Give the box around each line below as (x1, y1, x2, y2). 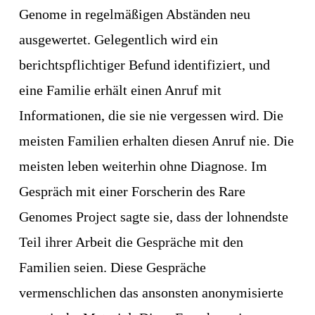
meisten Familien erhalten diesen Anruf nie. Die (18, 133, 294, 149)
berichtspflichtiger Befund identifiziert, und (18, 57, 270, 73)
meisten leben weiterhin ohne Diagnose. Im (18, 158, 267, 174)
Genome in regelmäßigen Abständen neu (18, 6, 250, 22)
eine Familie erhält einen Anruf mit (18, 82, 221, 98)
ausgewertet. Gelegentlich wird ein (18, 32, 218, 48)
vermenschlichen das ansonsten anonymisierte (18, 285, 283, 301)
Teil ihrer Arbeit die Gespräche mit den (18, 234, 243, 250)
